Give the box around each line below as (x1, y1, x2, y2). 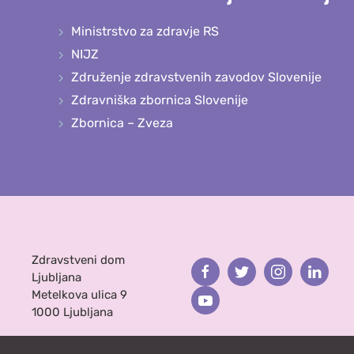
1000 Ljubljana (32, 304, 114, 319)
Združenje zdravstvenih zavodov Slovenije (71, 70, 322, 85)
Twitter (241, 264, 281, 279)
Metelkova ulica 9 (32, 287, 128, 302)
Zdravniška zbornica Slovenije (71, 92, 248, 108)
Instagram (277, 264, 334, 279)
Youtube (205, 292, 252, 307)
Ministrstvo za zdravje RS (71, 24, 219, 40)
